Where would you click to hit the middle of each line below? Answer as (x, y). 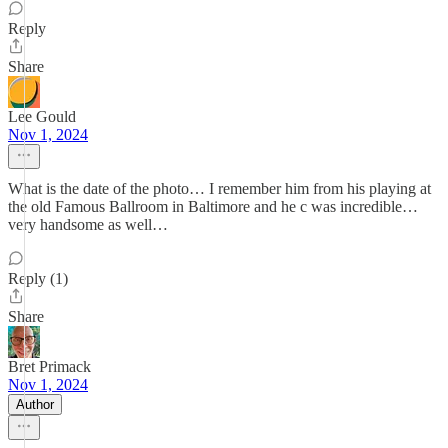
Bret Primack (49, 366)
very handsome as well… (88, 224)
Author (35, 404)
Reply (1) (38, 278)
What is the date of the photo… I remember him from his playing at (219, 188)
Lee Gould (42, 116)
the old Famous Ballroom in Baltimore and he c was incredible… (213, 206)
